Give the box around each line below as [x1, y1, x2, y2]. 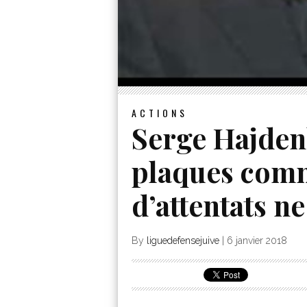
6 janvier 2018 [227, 235, 287, 247]
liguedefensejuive [147, 235, 219, 247]
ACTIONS [132, 106, 188, 121]
